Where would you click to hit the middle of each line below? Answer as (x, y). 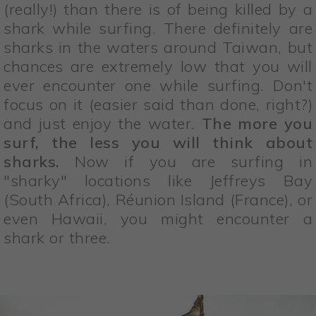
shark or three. (57, 238)
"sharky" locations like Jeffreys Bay (158, 181)
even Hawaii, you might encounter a (158, 219)
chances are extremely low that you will (158, 67)
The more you (257, 124)
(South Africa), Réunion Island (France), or (158, 200)
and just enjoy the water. (103, 124)
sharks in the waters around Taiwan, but (158, 48)
